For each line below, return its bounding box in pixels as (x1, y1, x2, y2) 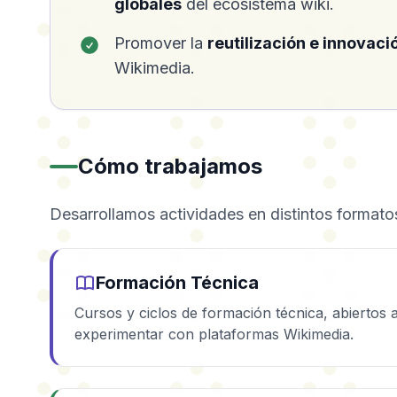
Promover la (114, 34, 207, 52)
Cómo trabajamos (78, 153, 262, 179)
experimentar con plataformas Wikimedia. (74, 325, 354, 343)
